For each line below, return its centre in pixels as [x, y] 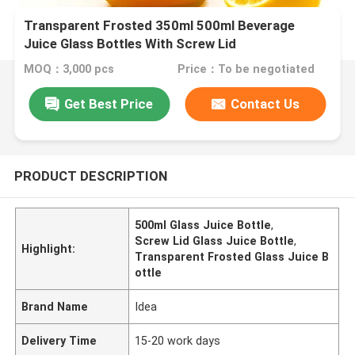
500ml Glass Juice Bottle [203, 225]
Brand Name [55, 306]
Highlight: [49, 248]
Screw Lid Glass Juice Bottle [215, 240]
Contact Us [265, 103]
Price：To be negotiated [246, 69]
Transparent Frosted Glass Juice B [232, 256]
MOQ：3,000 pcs [69, 69]
